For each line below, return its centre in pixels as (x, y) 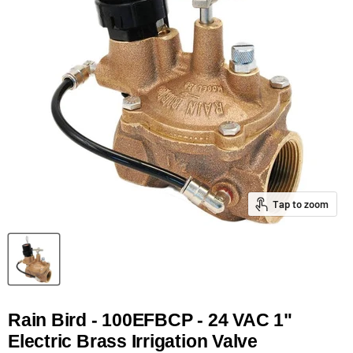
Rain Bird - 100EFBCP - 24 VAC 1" (150, 320)
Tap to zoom (300, 204)
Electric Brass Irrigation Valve (133, 341)
